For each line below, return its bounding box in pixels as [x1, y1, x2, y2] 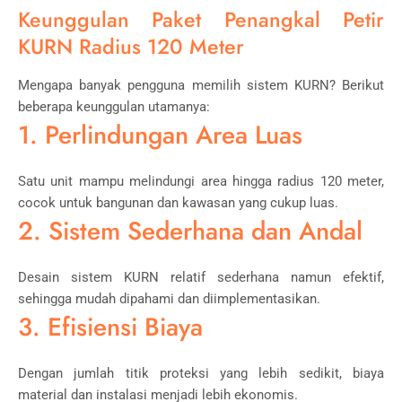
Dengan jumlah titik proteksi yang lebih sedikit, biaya [18, 364, 384, 381]
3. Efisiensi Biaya [18, 308, 203, 345]
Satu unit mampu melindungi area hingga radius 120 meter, [18, 172, 384, 189]
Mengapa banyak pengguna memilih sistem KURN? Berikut [18, 76, 384, 93]
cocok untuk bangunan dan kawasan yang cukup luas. [18, 194, 338, 211]
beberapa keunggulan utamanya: [18, 98, 210, 115]
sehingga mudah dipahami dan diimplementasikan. [18, 290, 320, 307]
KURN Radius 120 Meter [18, 31, 244, 62]
